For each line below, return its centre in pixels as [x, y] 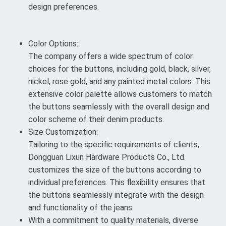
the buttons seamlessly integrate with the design [116, 195]
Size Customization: [63, 132]
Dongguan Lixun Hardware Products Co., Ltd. [107, 157]
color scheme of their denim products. [96, 119]
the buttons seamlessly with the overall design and [119, 107]
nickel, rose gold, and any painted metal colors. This [119, 81]
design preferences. [64, 7]
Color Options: [53, 44]
